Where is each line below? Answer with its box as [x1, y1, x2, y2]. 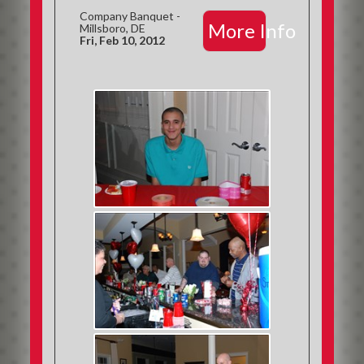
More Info [207, 19, 296, 42]
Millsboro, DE [80, 21, 146, 35]
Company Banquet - [80, 9, 181, 23]
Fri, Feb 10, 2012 [80, 33, 166, 47]
